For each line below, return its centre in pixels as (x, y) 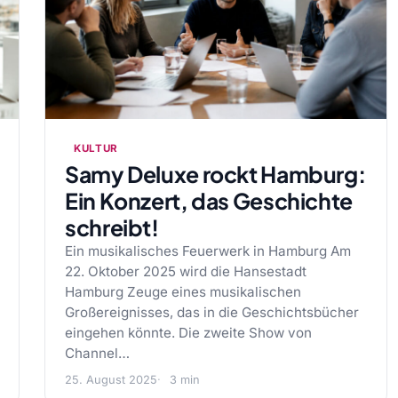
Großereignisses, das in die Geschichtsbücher (212, 312)
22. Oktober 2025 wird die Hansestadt (186, 271)
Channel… (97, 353)
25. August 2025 (111, 380)
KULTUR (96, 148)
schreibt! (112, 227)
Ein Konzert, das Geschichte (209, 201)
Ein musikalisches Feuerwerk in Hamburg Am (208, 251)
